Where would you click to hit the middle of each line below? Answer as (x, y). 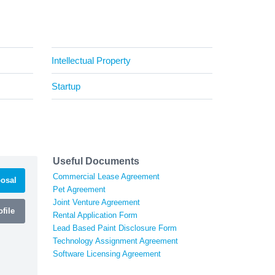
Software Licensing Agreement (107, 254)
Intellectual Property (91, 60)
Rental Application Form (95, 215)
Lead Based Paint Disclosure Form (115, 228)
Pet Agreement (79, 189)
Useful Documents (96, 161)
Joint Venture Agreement (96, 202)
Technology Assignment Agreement (115, 241)
